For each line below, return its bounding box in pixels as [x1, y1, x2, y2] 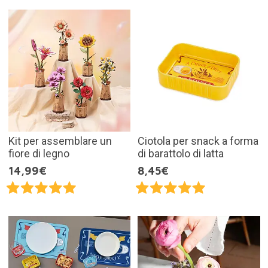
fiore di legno [8, 147, 69, 160]
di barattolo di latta [138, 147, 224, 160]
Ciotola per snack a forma [138, 135, 258, 148]
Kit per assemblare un [8, 135, 112, 148]
